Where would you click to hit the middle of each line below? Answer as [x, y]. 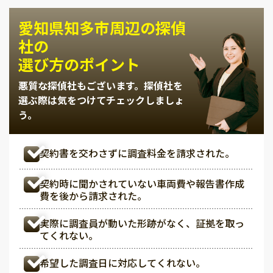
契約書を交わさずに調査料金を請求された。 [137, 153]
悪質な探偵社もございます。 [81, 85]
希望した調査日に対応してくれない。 [122, 262]
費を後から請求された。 [93, 195]
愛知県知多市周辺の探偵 [102, 27]
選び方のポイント [79, 64]
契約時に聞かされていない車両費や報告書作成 [142, 183]
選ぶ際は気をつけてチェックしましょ [101, 100]
